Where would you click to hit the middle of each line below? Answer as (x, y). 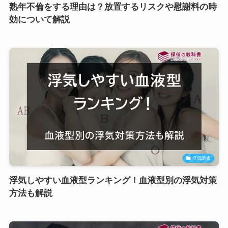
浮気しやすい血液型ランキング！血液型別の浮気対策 (113, 180)
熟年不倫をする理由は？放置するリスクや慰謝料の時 (113, 7)
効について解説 (39, 19)
